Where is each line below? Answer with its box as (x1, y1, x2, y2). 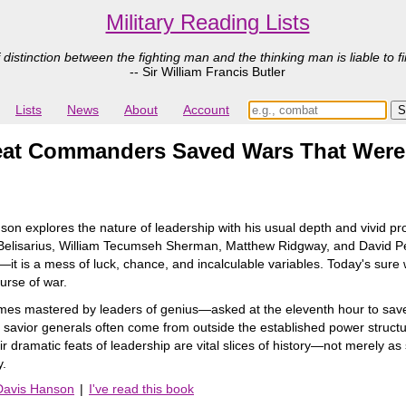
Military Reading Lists (105, 10, 310, 34)
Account (183, 102, 229, 118)
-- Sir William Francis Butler (130, 64, 285, 79)
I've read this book (89, 381, 194, 396)
